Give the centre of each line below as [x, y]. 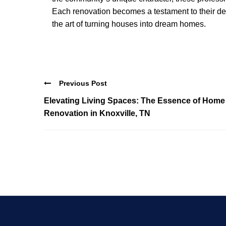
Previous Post [83, 83]
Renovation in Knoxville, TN [97, 113]
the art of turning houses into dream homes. [129, 24]
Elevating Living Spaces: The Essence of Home [134, 100]
